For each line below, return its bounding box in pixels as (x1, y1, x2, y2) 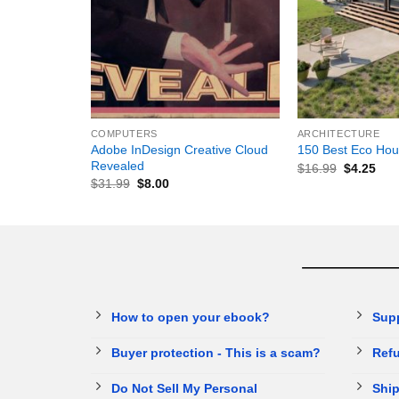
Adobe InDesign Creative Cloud (90, 142, 268, 157)
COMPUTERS (90, 127, 158, 139)
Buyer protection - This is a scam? (111, 345, 321, 360)
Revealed (90, 158, 144, 173)
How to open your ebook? (111, 309, 270, 324)
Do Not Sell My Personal (111, 380, 257, 395)
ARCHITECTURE (297, 127, 380, 139)
